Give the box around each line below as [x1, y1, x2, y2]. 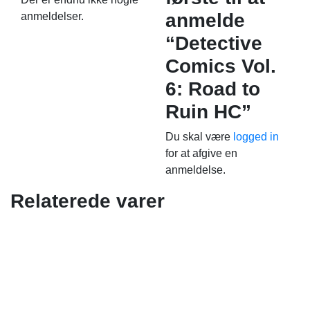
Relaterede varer [10, 190, 165, 212]
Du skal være [165, 131, 233, 143]
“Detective [165, 33, 262, 54]
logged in [233, 131, 279, 143]
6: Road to [165, 78, 260, 100]
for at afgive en [165, 147, 237, 159]
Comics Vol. [165, 55, 276, 77]
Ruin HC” [165, 101, 251, 122]
